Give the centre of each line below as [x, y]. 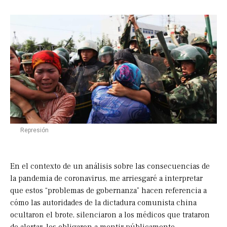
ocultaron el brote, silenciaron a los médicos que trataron [110, 215]
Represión [34, 130]
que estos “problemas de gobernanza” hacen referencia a [108, 191]
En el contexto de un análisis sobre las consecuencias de [110, 166]
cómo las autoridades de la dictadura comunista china [103, 203]
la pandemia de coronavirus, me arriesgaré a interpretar [106, 179]
